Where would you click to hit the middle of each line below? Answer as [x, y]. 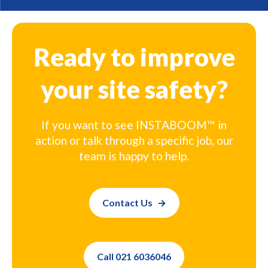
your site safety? [134, 89]
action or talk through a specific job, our [134, 140]
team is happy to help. [134, 156]
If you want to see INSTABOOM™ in [134, 124]
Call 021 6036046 [134, 256]
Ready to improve [134, 57]
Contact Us [127, 202]
